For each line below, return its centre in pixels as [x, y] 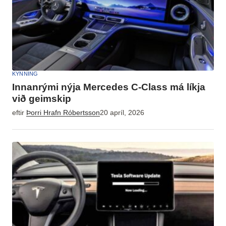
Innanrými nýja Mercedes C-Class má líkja [109, 87]
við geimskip [42, 98]
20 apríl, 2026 [122, 112]
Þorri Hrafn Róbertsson [63, 112]
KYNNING [25, 73]
